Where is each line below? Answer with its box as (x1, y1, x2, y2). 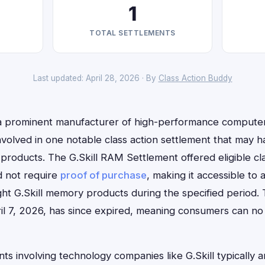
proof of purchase (60, 169, 147, 181)
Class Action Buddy (158, 73, 232, 83)
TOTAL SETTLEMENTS (89, 28, 176, 37)
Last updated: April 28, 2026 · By (33, 73, 159, 83)
